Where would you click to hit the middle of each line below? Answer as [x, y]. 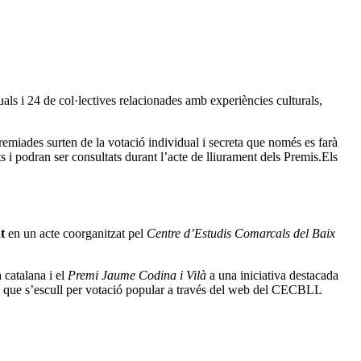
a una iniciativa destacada [272, 275]
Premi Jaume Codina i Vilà [137, 275]
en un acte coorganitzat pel [76, 233]
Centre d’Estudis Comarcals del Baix [241, 233]
